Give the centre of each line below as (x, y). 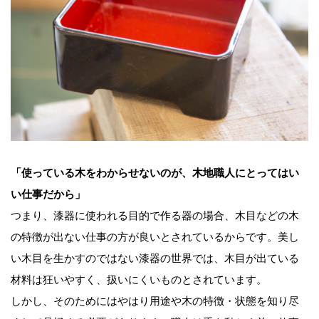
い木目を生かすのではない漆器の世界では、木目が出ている (155, 258)
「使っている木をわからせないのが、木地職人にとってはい (155, 172)
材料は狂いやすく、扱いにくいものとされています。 (139, 279)
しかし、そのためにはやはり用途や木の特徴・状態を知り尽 (155, 300)
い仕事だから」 (48, 194)
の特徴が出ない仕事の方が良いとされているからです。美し (155, 236)
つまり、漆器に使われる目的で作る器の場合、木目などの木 (155, 215)
